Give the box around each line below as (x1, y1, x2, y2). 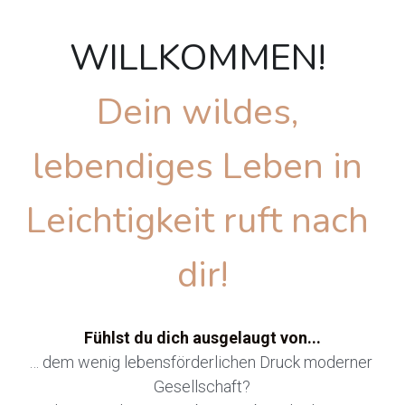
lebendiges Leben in (33, 142, 363, 192)
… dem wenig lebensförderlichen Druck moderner (28, 353, 372, 372)
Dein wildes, (97, 88, 299, 137)
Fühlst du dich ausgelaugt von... (83, 328, 321, 348)
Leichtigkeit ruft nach (26, 196, 370, 246)
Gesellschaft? (154, 377, 251, 397)
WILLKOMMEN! (70, 33, 335, 83)
